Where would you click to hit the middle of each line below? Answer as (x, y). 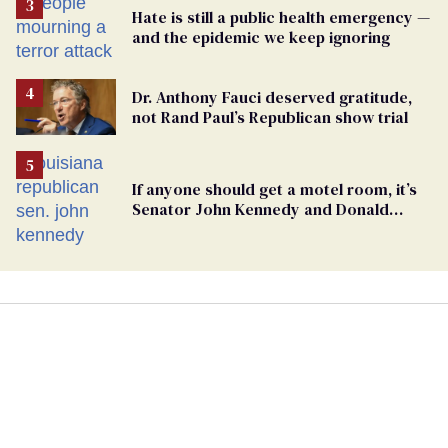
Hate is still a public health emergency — (281, 16)
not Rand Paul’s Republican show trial (270, 116)
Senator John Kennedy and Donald (260, 208)
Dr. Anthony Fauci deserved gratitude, (272, 96)
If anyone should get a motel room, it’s (274, 188)
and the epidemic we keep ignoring (261, 36)
